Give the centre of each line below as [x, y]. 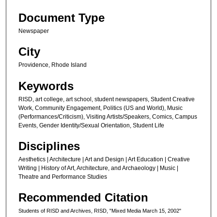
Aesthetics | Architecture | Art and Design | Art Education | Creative [104, 159]
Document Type [62, 17]
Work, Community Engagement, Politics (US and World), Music [101, 108]
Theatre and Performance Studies [63, 177]
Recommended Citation [83, 198]
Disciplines [49, 146]
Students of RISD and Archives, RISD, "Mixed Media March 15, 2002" [100, 211]
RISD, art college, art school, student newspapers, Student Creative [107, 99]
